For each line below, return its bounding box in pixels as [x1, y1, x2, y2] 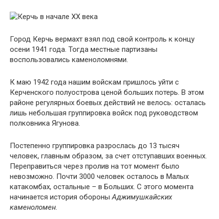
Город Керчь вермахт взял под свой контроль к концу [10, 35, 195, 44]
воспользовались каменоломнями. [10, 55, 128, 64]
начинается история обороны [10, 193, 112, 201]
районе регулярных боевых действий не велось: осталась [10, 98, 206, 107]
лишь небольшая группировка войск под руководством [10, 109, 198, 117]
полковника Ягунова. [10, 119, 80, 128]
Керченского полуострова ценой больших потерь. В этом [10, 88, 204, 97]
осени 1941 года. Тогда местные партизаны [10, 45, 157, 54]
